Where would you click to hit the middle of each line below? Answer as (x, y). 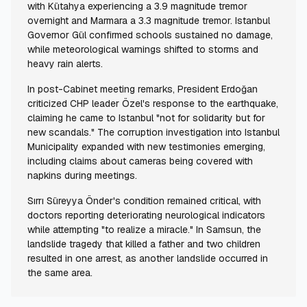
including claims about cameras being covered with (140, 161)
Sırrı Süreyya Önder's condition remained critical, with (144, 201)
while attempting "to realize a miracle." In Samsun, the (144, 230)
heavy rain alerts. (65, 64)
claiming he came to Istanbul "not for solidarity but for (146, 118)
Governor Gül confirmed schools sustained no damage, (150, 35)
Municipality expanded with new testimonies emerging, (146, 147)
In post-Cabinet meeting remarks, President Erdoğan (143, 89)
